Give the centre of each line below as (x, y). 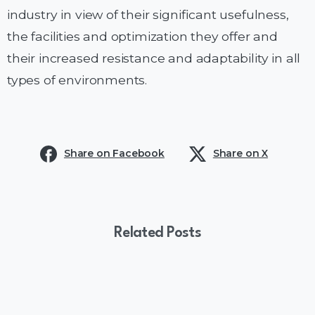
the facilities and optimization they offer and (142, 37)
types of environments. (77, 80)
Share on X (240, 154)
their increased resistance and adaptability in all (154, 58)
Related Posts (157, 233)
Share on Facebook (114, 154)
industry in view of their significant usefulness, (148, 15)
